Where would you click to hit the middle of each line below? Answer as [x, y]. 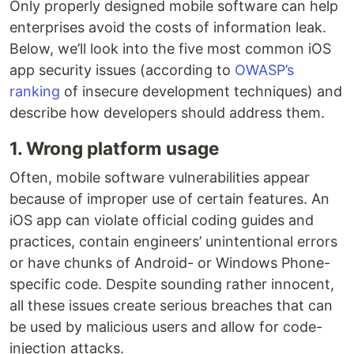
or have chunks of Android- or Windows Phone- [170, 263]
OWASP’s [264, 70]
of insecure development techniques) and [201, 92]
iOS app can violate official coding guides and [162, 220]
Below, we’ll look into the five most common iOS [170, 49]
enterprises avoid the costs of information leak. [168, 28]
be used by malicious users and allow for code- [166, 327]
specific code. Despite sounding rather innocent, [172, 284]
